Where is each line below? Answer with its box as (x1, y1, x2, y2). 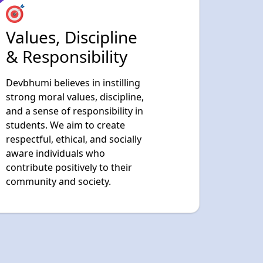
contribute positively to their (6, 93, 132, 106)
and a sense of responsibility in (6, 36, 143, 50)
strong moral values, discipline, (6, 22, 144, 36)
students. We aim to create (6, 50, 125, 64)
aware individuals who (6, 79, 105, 92)
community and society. (6, 107, 111, 120)
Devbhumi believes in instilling (6, 8, 140, 22)
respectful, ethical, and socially (6, 65, 141, 78)
